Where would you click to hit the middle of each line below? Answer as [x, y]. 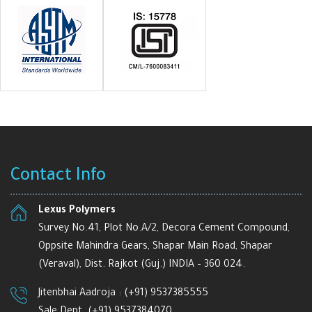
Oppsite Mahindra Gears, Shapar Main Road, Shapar [155, 247]
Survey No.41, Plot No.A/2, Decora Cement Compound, [164, 229]
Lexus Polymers [77, 211]
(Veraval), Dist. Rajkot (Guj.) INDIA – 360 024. [142, 265]
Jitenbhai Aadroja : [81, 294]
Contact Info [58, 177]
